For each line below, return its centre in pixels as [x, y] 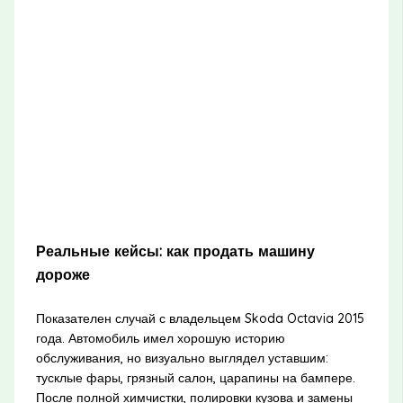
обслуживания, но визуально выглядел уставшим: [182, 358]
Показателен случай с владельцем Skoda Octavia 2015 [200, 318]
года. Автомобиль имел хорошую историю [160, 338]
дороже [63, 274]
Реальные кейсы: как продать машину [175, 251]
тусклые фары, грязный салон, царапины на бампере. [195, 377]
